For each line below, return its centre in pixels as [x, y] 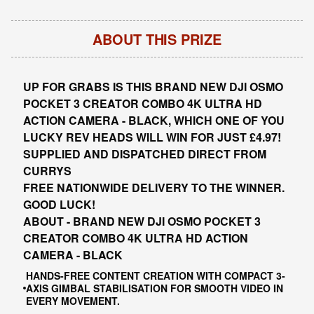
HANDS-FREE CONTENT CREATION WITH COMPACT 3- [155, 275]
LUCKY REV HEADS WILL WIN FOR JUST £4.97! [152, 137]
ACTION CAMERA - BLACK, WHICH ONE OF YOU [153, 120]
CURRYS [47, 171]
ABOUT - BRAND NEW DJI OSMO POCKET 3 [142, 221]
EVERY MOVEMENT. [73, 301]
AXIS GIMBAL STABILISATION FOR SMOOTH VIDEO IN [154, 288]
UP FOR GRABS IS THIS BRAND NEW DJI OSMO [153, 87]
